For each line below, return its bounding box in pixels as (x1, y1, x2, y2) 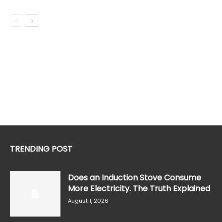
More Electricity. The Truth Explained (68, 183, 210, 195)
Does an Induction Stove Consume (68, 172, 201, 184)
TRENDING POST (10, 143, 72, 155)
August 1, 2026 (68, 197, 109, 205)
